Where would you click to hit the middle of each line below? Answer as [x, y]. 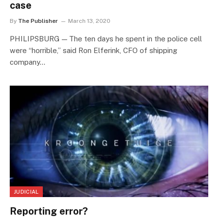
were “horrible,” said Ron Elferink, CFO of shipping [93, 50]
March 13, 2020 [89, 21]
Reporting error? [49, 211]
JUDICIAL [26, 191]
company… [27, 62]
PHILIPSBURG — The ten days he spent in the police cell [106, 38]
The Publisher [38, 21]
